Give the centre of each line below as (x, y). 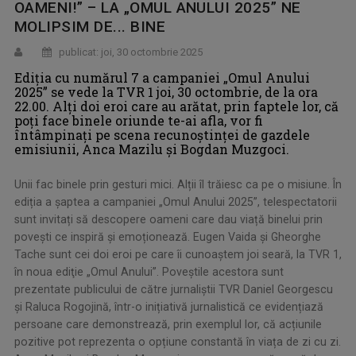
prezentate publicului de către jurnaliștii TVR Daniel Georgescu (174, 289)
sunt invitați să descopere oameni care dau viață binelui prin (168, 219)
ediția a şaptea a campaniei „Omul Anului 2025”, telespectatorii (176, 201)
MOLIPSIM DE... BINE (90, 26)
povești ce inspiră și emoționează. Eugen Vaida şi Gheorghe (168, 236)
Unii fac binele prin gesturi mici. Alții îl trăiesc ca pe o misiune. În (178, 184)
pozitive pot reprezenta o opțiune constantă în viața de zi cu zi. (178, 341)
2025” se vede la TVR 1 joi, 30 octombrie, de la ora (166, 91)
